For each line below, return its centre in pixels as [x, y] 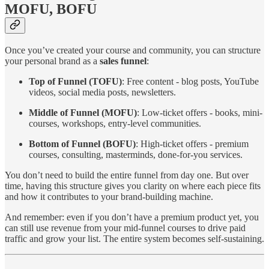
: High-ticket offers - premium [192, 144]
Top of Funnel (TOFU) [75, 82]
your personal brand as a [52, 61]
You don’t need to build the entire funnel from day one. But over [127, 175]
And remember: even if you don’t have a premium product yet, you [132, 217]
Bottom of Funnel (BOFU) [82, 144]
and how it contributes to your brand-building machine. [109, 197]
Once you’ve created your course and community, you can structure [133, 50]
